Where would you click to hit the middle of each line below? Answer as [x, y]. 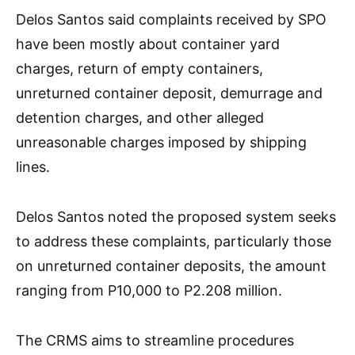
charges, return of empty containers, [139, 69]
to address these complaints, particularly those [174, 242]
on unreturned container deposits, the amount [171, 266]
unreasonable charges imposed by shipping [161, 143]
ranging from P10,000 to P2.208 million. [149, 291]
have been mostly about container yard [148, 44]
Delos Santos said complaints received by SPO [171, 20]
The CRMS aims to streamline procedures [155, 341]
